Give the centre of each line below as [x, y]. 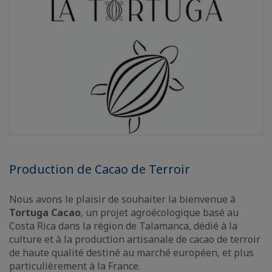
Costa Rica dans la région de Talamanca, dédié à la [123, 226]
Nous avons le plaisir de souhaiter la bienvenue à [122, 199]
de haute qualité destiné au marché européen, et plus [131, 253]
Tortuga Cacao [45, 212]
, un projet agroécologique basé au [160, 212]
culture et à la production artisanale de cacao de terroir [135, 239]
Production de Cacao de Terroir [100, 169]
